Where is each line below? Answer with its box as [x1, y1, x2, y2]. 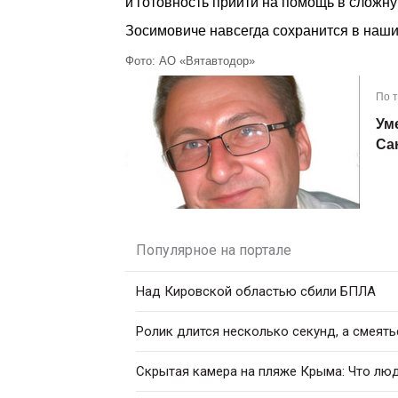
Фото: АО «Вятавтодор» [125, 54, 255, 68]
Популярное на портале [136, 242, 291, 259]
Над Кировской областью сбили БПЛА [136, 283, 376, 299]
